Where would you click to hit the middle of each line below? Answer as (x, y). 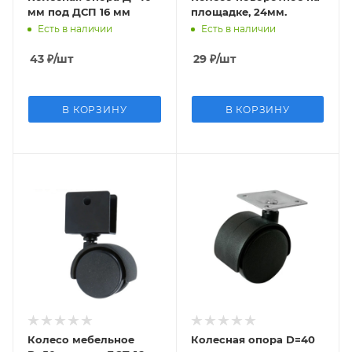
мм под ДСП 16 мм (79, 12)
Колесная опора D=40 (253, 339)
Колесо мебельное (81, 339)
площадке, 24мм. (238, 12)
